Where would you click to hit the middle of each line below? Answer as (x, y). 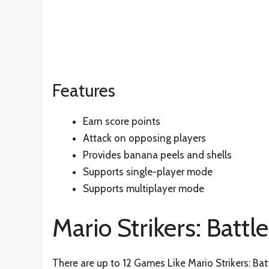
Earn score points (122, 122)
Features (84, 91)
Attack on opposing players (144, 138)
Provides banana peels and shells (157, 155)
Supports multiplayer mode (144, 189)
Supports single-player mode (148, 172)
